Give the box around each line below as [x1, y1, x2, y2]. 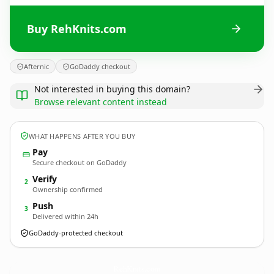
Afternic [24, 62, 49, 71]
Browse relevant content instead [34, 96, 167, 108]
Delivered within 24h [32, 212, 98, 221]
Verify [32, 173, 57, 185]
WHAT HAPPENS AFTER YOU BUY [29, 131, 136, 141]
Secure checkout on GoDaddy [32, 158, 127, 167]
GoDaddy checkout [70, 62, 130, 71]
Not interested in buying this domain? [34, 83, 190, 95]
